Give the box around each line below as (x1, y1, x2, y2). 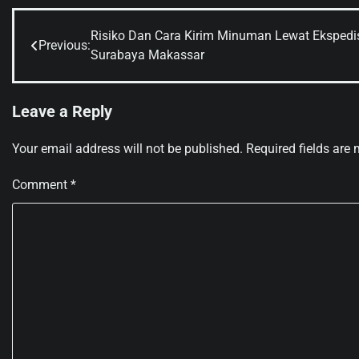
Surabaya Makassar (91, 46, 204, 63)
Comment (12, 176, 71, 192)
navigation (30, 57, 119, 80)
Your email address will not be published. (12, 140, 243, 156)
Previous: (38, 37, 91, 53)
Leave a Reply (12, 101, 112, 121)
